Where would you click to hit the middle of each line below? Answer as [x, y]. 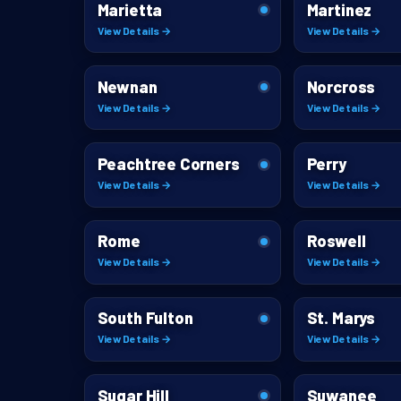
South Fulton [145, 318]
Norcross [341, 86]
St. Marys [341, 318]
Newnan [127, 86]
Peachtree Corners [168, 164]
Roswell [336, 241]
